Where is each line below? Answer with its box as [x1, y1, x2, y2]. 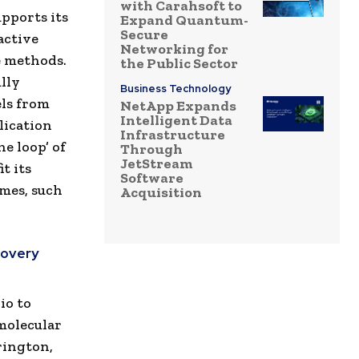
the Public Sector [120, 54, 238, 73]
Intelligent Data [120, 111, 232, 130]
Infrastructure [120, 126, 225, 144]
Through [120, 140, 183, 159]
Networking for [120, 40, 228, 58]
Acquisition [120, 184, 202, 202]
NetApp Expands [120, 97, 236, 115]
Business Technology [120, 82, 231, 96]
